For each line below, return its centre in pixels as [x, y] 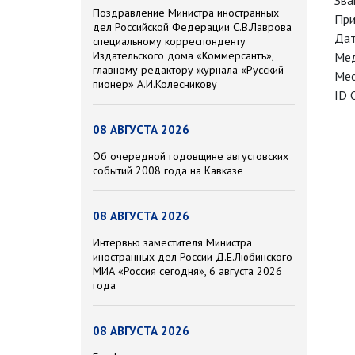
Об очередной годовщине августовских [191, 157]
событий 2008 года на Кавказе [168, 171]
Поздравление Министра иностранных [186, 13]
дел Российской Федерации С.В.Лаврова [192, 27]
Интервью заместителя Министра [172, 243]
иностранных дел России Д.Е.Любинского [193, 257]
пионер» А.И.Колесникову [155, 84]
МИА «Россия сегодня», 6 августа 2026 [187, 271]
